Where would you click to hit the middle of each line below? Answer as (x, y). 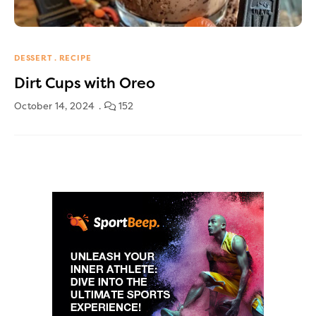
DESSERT (34, 58)
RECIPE (75, 58)
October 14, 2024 (55, 106)
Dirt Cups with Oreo (85, 83)
